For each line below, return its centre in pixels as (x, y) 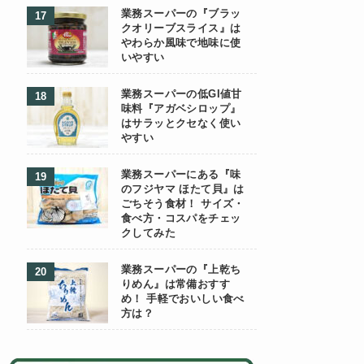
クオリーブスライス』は (181, 28)
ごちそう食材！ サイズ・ (183, 204)
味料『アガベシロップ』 (181, 109)
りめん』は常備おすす (175, 284)
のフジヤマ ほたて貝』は (183, 189)
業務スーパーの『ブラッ (181, 14)
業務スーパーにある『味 (181, 175)
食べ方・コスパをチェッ (181, 219)
